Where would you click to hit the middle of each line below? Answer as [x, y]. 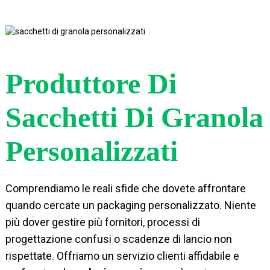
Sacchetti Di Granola [134, 117]
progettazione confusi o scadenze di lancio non [118, 239]
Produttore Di [91, 83]
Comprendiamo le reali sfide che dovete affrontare [125, 188]
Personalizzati [91, 151]
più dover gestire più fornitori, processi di [102, 222]
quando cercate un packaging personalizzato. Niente [130, 205]
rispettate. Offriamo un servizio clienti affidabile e [122, 256]
